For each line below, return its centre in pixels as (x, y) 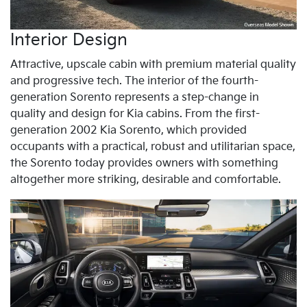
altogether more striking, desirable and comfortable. (146, 180)
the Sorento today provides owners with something (144, 163)
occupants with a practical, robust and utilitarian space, (153, 147)
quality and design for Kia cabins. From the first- (135, 114)
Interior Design (69, 40)
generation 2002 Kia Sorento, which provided (128, 130)
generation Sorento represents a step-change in (135, 97)
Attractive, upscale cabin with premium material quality (153, 64)
